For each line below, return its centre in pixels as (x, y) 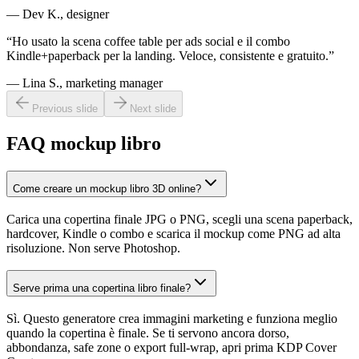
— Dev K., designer (58, 14)
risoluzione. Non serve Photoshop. (93, 248)
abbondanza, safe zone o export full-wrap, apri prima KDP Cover (171, 348)
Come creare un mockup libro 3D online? (107, 189)
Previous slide (65, 109)
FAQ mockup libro (84, 144)
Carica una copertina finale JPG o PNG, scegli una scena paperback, (179, 219)
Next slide (153, 109)
